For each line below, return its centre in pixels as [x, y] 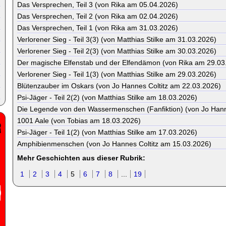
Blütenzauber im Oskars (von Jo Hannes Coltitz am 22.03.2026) [119, 86]
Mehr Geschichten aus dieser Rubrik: [81, 158]
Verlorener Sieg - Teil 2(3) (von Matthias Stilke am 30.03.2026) [117, 51]
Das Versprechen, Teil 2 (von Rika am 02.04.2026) [98, 16]
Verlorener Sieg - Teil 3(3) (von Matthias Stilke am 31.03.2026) [117, 39]
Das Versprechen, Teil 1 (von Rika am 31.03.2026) [98, 28]
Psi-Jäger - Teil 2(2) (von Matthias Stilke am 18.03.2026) [107, 97]
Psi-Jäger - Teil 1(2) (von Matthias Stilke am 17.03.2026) [107, 132]
